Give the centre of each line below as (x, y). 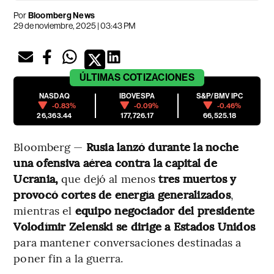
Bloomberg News (61, 15)
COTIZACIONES (158, 77)
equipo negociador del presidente (165, 210)
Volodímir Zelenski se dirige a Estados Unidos (135, 226)
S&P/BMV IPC (220, 96)
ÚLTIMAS (100, 77)
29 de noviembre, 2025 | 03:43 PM (75, 25)
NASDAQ (54, 96)
